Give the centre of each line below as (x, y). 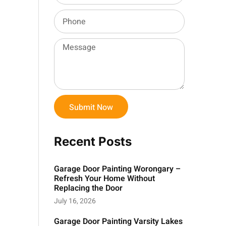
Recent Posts (93, 142)
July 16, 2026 (75, 201)
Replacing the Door (88, 188)
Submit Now (91, 107)
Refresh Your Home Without (104, 179)
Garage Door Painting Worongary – (117, 169)
